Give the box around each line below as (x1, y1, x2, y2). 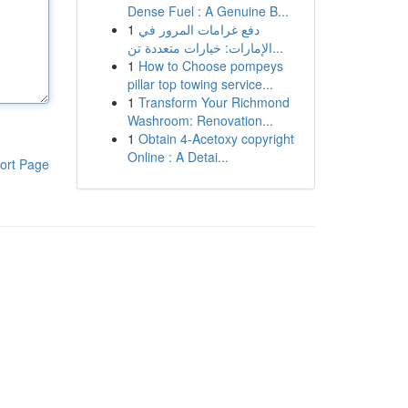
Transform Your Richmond (138, 93, 290, 111)
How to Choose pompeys (138, 56, 283, 75)
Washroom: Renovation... (127, 111, 273, 129)
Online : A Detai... (127, 148, 229, 166)
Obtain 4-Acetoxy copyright (138, 129, 294, 148)
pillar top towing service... (127, 75, 273, 93)
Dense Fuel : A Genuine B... (127, 2, 289, 20)
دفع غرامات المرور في (138, 20, 260, 38)
